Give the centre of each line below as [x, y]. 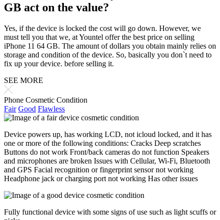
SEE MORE [24, 80]
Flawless [51, 109]
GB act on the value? [56, 8]
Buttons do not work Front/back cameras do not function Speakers [107, 152]
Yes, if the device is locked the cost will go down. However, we [102, 28]
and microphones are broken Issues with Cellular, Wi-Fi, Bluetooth [107, 161]
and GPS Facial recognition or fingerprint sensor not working [99, 169]
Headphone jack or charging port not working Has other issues [101, 178]
